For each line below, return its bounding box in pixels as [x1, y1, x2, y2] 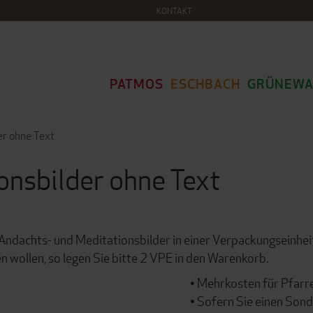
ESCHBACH [170, 75, 240, 93]
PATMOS [110, 75, 163, 93]
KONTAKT [156, 5, 192, 17]
